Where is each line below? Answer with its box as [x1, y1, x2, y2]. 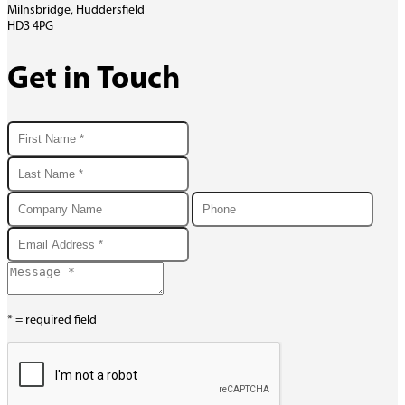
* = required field [7, 313, 97, 327]
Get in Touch [7, 63, 181, 96]
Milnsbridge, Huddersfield [7, 3, 145, 17]
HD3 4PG [7, 19, 53, 33]
